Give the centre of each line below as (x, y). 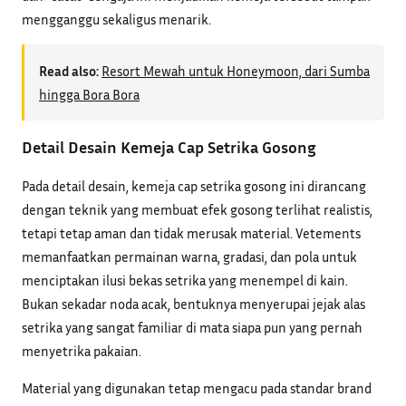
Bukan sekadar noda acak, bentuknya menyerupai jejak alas (193, 304)
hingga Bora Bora (89, 95)
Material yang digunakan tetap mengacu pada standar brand (197, 388)
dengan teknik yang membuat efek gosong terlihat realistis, (197, 210)
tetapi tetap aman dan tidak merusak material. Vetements (191, 233)
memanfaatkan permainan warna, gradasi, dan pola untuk (189, 257)
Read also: (69, 71)
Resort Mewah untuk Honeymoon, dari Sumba (236, 71)
